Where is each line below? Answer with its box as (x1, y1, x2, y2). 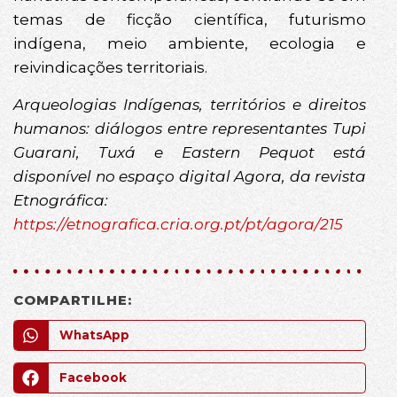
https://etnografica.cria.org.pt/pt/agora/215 (13, 214, 343, 233)
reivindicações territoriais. (13, 58, 207, 77)
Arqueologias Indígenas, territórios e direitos (13, 95, 366, 113)
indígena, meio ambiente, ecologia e (13, 35, 366, 53)
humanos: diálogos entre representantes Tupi (13, 119, 366, 137)
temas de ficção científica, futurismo (13, 11, 366, 29)
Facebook (58, 370, 127, 385)
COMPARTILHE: (13, 292, 132, 309)
